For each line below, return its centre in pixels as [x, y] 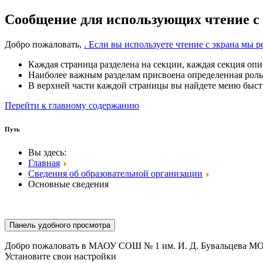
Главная [44, 163]
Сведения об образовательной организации [115, 173]
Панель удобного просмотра [60, 225]
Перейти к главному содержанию [72, 105]
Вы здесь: [50, 152]
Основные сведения [68, 184]
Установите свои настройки [60, 256]
